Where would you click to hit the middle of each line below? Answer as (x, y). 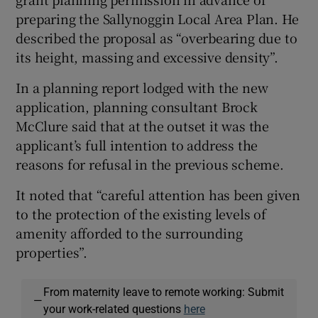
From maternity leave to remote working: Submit (163, 291)
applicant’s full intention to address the (137, 144)
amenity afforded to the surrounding (129, 232)
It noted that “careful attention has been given (158, 194)
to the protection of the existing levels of (141, 213)
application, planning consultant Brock (137, 106)
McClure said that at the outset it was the (143, 125)
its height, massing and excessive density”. (147, 56)
